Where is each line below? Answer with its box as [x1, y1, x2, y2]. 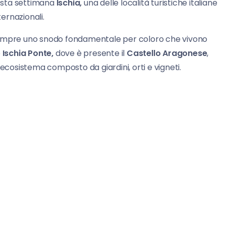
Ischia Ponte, [2, 47, 54, 60]
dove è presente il [53, 47, 127, 60]
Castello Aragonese [127, 47, 207, 60]
